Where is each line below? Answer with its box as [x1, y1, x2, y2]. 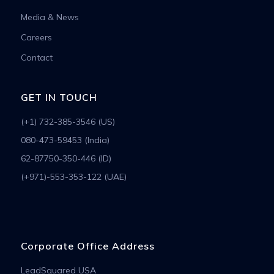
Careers [20, 31, 52, 43]
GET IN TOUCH [20, 91, 97, 104]
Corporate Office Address [20, 240, 155, 253]
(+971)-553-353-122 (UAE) [20, 171, 127, 183]
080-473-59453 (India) [20, 135, 109, 146]
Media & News [20, 11, 79, 23]
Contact [20, 51, 53, 63]
